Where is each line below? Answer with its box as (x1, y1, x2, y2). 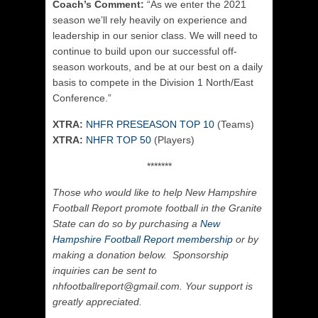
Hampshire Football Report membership (53, 234, 233, 245)
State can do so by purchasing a (53, 218, 200, 229)
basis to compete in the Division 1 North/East (53, 77, 253, 88)
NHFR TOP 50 (86, 134, 151, 146)
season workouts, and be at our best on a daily (53, 61, 263, 72)
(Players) (151, 134, 194, 146)
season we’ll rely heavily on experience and (53, 14, 247, 26)
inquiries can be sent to (53, 265, 157, 276)
